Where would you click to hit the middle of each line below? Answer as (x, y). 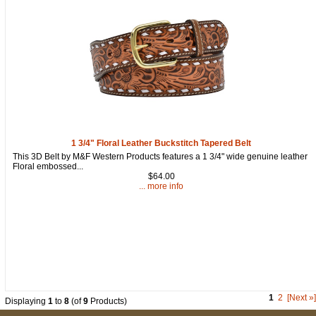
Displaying (26, 301)
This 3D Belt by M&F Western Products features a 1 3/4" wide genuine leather (160, 156)
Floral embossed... (48, 166)
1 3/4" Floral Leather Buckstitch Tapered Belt (162, 143)
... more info (162, 186)
